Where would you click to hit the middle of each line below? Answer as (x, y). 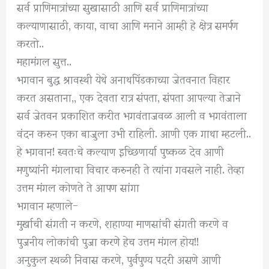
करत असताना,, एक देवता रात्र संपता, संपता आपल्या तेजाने (129, 97)
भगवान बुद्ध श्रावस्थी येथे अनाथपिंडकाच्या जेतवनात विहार (124, 79)
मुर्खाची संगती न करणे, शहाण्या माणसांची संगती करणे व (123, 223)
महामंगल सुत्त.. (44, 61)
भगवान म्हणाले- (48, 205)
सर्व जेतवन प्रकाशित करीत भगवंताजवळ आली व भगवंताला (132, 115)
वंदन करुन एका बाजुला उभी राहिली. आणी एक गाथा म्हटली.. (134, 133)
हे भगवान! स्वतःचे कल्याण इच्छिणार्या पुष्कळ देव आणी (121, 151)
